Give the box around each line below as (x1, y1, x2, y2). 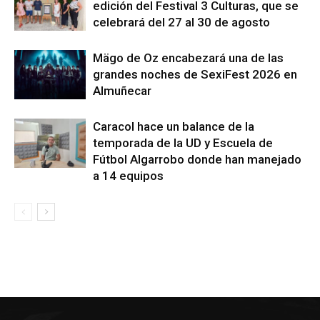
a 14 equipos (93, 168, 164, 183)
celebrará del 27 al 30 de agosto (93, 14, 270, 29)
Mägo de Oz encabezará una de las (93, 50, 284, 65)
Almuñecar (93, 83, 151, 98)
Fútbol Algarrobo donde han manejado (93, 151, 301, 166)
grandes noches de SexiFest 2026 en (93, 66, 297, 81)
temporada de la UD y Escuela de (93, 135, 273, 150)
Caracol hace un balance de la (93, 119, 254, 134)
